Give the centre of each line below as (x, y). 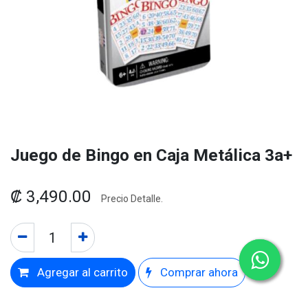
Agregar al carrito (81, 272)
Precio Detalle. (132, 199)
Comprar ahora (198, 272)
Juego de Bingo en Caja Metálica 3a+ (151, 155)
